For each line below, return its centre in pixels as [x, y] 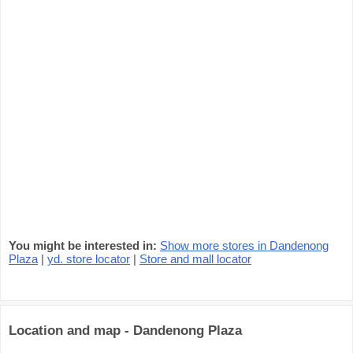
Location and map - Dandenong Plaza [125, 331]
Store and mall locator [195, 259]
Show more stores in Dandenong [244, 245]
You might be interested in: [83, 245]
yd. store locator [89, 259]
